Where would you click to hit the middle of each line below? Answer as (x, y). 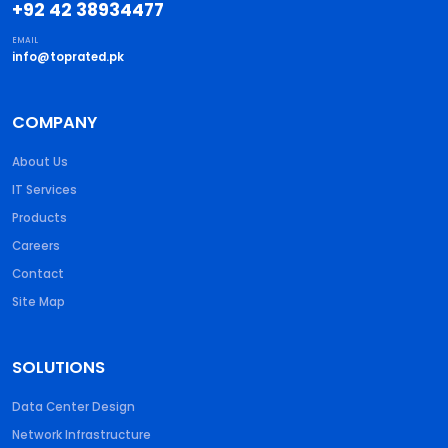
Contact (38, 274)
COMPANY (54, 123)
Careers (36, 246)
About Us (40, 162)
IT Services (44, 190)
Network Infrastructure (81, 435)
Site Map (38, 302)
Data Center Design (73, 407)
